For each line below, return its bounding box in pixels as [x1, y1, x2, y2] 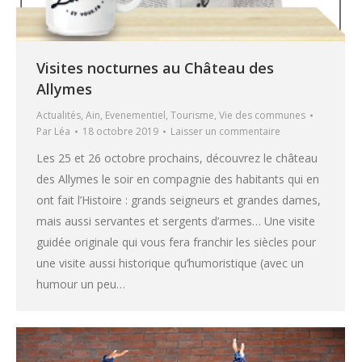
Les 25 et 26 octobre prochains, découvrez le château [36, 150, 318, 166]
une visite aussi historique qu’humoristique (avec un [36, 255, 304, 271]
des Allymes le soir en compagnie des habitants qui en [36, 171, 319, 187]
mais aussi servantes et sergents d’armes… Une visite [36, 213, 315, 229]
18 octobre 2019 [82, 124, 158, 139]
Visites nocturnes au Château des [36, 58, 274, 78]
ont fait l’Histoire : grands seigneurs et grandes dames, [36, 192, 321, 208]
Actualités [36, 108, 81, 123]
